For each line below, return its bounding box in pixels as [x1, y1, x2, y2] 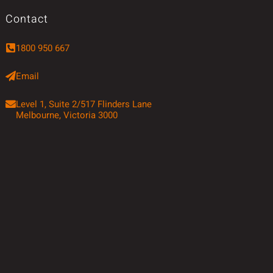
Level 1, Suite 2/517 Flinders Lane [16, 97, 152, 111]
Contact [5, 11, 48, 27]
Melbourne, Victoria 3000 [16, 108, 118, 122]
